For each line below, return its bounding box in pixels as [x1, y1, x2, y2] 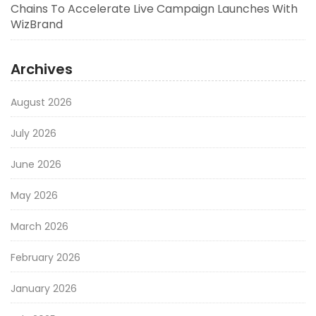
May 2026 [11, 188, 58, 203]
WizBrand [11, 16, 63, 33]
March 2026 [11, 219, 68, 234]
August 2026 [11, 95, 72, 110]
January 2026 [11, 281, 77, 296]
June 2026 [11, 157, 61, 172]
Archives [11, 59, 73, 80]
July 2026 [11, 126, 56, 141]
